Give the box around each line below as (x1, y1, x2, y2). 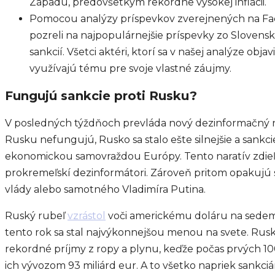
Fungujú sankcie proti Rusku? (5, 88, 197, 103)
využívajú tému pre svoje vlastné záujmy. (29, 63, 231, 75)
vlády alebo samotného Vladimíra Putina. (5, 183, 206, 195)
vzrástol (68, 209, 106, 222)
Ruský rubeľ (5, 209, 68, 222)
